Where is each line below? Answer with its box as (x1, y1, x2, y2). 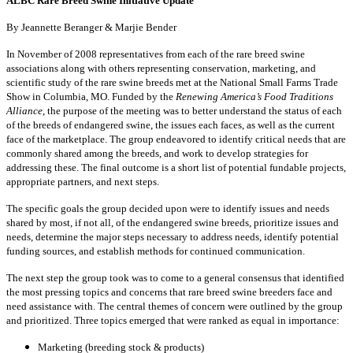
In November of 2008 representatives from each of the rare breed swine (6, 48, 305, 61)
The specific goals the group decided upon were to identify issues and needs (6, 203, 329, 215)
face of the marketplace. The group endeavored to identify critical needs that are (6, 133, 346, 146)
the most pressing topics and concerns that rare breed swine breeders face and (6, 286, 333, 299)
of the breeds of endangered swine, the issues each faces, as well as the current (6, 119, 335, 132)
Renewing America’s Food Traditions (176, 91, 333, 103)
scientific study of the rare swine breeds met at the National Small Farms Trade (6, 76, 338, 89)
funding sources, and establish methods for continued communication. (6, 245, 305, 258)
